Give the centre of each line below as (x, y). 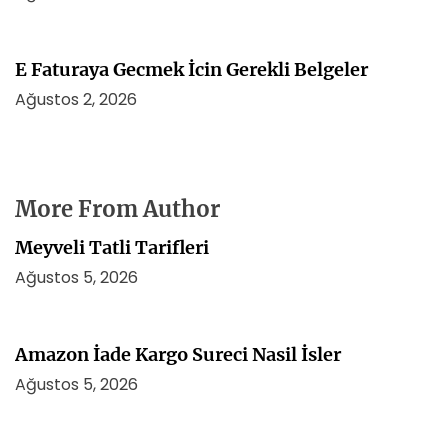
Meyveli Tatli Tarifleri (112, 247)
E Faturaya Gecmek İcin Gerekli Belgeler (191, 69)
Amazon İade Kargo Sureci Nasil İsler (178, 354)
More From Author (117, 209)
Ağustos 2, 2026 (76, 99)
